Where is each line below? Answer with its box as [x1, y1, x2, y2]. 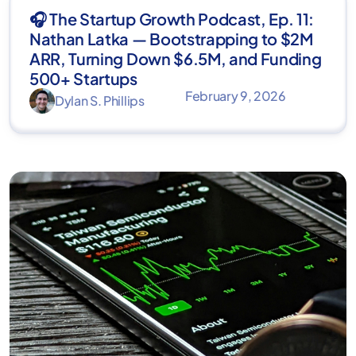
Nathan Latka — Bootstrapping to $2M [29, 29, 313, 49]
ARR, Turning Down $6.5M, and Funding [29, 48, 322, 69]
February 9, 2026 [184, 87, 286, 105]
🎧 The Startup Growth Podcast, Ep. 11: [29, 9, 315, 29]
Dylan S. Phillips [55, 92, 145, 110]
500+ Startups [29, 68, 137, 89]
